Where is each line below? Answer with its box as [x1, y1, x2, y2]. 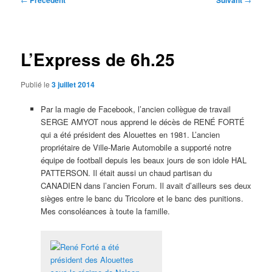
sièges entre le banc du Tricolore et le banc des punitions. [40, 192, 243, 205]
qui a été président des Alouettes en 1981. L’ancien [40, 129, 220, 141]
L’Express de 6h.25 [21, 46, 175, 72]
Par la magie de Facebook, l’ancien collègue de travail [40, 103, 231, 115]
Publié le [21, 79, 52, 90]
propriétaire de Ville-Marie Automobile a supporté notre [40, 141, 231, 154]
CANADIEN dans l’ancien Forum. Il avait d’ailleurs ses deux [40, 180, 251, 192]
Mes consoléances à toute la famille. [40, 205, 170, 217]
